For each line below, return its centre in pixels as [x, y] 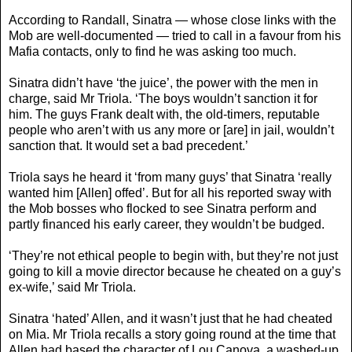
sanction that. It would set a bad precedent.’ [128, 145]
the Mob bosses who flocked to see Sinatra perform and [163, 208]
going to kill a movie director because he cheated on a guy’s [175, 271]
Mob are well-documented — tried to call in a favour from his [175, 35]
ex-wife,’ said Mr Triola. [72, 287]
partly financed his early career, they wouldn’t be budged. [167, 224]
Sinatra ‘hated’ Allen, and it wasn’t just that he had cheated [170, 318]
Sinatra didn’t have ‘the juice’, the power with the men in [163, 82]
